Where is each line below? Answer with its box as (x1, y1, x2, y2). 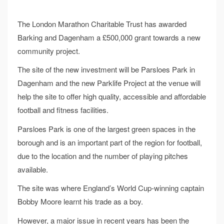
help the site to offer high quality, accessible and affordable (17, 91, 206, 102)
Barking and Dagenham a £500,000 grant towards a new (17, 31, 200, 42)
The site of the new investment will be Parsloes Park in (17, 64, 195, 75)
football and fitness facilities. (17, 104, 108, 115)
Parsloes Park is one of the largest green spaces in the (17, 123, 195, 134)
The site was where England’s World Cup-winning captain (17, 182, 204, 193)
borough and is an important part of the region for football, (17, 136, 202, 147)
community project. (17, 45, 80, 56)
